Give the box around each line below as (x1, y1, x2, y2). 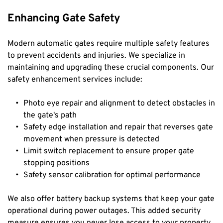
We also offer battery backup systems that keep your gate (7, 194, 215, 204)
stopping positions (23, 158, 90, 168)
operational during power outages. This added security (7, 206, 201, 216)
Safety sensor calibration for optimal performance (23, 170, 201, 180)
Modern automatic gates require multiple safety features (7, 38, 210, 49)
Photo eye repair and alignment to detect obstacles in (23, 98, 215, 109)
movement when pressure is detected (23, 134, 159, 144)
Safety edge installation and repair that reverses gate (23, 122, 213, 132)
